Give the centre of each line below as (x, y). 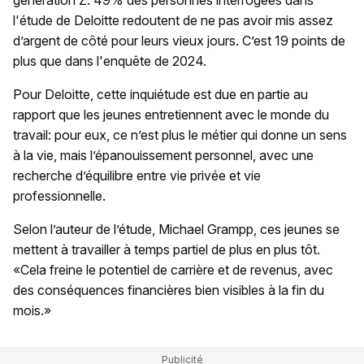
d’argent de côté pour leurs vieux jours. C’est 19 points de (179, 40)
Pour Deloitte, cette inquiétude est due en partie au (160, 94)
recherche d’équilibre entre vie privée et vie (137, 175)
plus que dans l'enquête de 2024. (110, 61)
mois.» (32, 310)
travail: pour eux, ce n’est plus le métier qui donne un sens (180, 134)
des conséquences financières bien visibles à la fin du (169, 290)
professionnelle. (61, 195)
